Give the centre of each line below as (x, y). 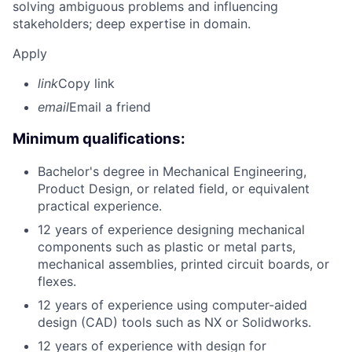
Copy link (86, 84)
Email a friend (110, 107)
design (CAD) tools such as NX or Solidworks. (174, 322)
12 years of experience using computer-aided (172, 304)
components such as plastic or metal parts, (167, 246)
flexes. (57, 281)
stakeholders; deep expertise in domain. (132, 24)
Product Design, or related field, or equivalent (174, 188)
